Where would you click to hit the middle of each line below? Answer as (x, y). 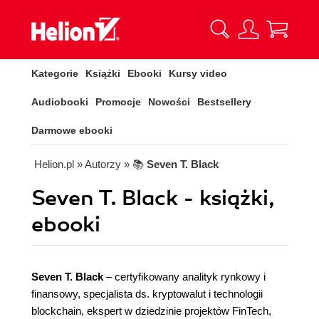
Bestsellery (224, 102)
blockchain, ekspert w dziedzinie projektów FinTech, (151, 311)
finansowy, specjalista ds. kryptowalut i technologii (147, 294)
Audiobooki (60, 102)
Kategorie (55, 73)
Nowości (169, 102)
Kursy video (198, 73)
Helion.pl (54, 164)
